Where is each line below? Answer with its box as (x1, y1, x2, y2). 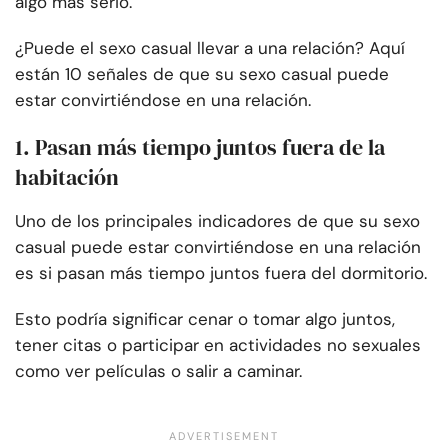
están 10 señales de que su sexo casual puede (15, 63, 389, 86)
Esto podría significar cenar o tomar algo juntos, (15, 308, 395, 331)
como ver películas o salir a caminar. (15, 360, 302, 383)
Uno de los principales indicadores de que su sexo (15, 210, 420, 233)
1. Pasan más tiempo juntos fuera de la (15, 132, 385, 163)
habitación (15, 162, 119, 193)
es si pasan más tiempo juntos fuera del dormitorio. (15, 262, 427, 285)
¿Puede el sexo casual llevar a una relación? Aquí (15, 37, 405, 60)
